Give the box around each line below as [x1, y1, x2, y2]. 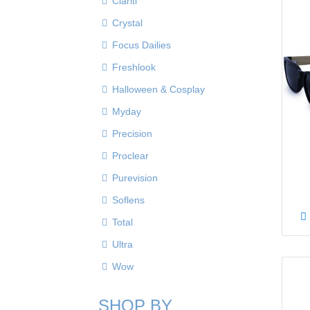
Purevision [112, 172, 158, 183]
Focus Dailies [112, 39, 171, 51]
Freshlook [112, 62, 156, 73]
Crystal [112, 17, 143, 28]
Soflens [112, 194, 145, 206]
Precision [112, 128, 152, 139]
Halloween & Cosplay [112, 84, 205, 95]
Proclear [112, 150, 149, 161]
